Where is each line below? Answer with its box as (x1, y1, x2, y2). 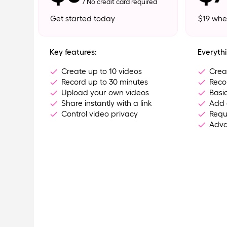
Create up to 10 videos (61, 66, 142, 75)
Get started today (50, 14, 115, 23)
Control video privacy (61, 109, 138, 118)
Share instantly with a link (61, 98, 153, 107)
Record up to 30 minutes (61, 77, 148, 86)
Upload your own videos (61, 88, 149, 97)
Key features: (49, 47, 97, 56)
